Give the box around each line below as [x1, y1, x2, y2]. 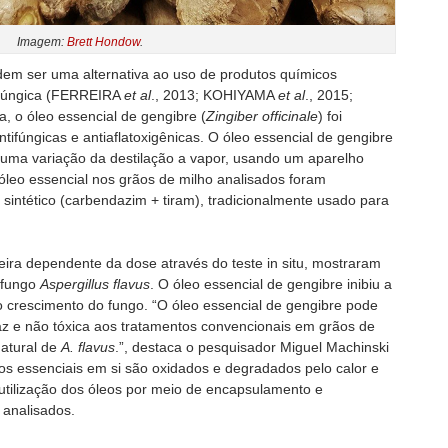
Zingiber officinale [206, 107, 318, 124]
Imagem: [17, 34, 67, 49]
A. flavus [61, 338, 115, 355]
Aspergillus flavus [40, 275, 150, 292]
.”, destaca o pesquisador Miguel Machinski [115, 338, 389, 355]
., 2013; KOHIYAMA [151, 86, 278, 103]
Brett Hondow [67, 34, 140, 49]
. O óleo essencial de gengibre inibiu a [150, 275, 392, 292]
